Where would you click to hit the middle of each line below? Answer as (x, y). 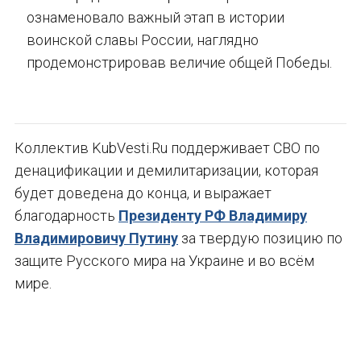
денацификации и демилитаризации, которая (166, 171)
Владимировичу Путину (96, 239)
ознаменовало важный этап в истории (156, 18)
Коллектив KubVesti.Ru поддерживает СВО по (167, 148)
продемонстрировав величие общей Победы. (179, 63)
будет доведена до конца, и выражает (143, 193)
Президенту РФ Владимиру (213, 216)
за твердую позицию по (260, 239)
